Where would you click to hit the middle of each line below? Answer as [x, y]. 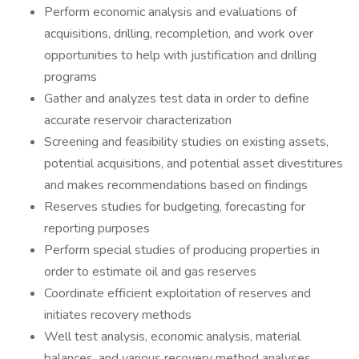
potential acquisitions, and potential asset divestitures [194, 163]
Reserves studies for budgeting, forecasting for [175, 207]
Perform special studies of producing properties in [182, 250]
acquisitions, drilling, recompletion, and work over [179, 34]
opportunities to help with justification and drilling [180, 55]
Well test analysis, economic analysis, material [172, 337]
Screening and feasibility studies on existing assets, [186, 142]
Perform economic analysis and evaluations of [170, 12]
